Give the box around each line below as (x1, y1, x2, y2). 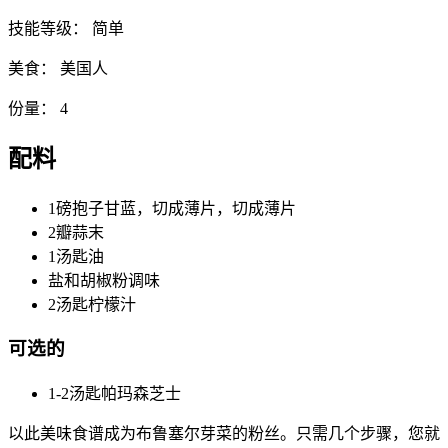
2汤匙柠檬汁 (48, 295, 136, 313)
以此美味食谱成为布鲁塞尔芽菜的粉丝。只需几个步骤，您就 (8, 425, 440, 443)
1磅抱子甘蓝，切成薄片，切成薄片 (48, 199, 296, 217)
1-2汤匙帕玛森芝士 (48, 385, 181, 403)
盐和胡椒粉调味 (48, 271, 160, 289)
